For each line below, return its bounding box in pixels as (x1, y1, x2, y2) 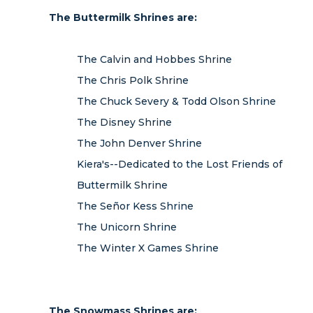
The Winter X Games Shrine (77, 242, 219, 254)
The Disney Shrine (77, 116, 172, 129)
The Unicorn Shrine (77, 221, 177, 233)
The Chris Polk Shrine (77, 74, 189, 87)
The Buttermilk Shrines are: (49, 11, 197, 24)
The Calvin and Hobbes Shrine (77, 53, 232, 66)
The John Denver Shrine (77, 137, 202, 150)
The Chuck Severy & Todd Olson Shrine (77, 95, 276, 108)
